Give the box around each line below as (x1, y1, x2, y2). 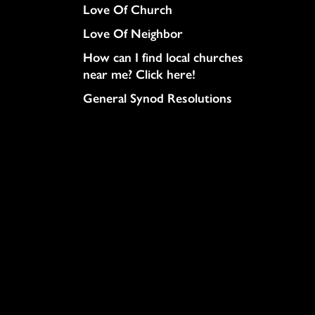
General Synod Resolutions (83, 89, 232, 106)
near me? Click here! (83, 65, 195, 82)
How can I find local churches (83, 48, 243, 65)
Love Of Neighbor (83, 24, 183, 41)
